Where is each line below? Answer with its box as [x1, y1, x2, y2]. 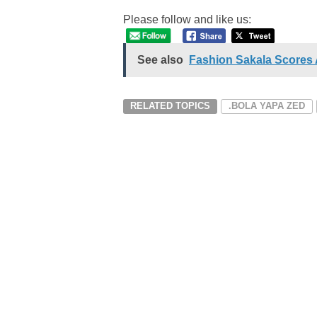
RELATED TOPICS [130, 100, 210, 111]
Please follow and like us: [123, 13, 251, 25]
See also [137, 53, 183, 66]
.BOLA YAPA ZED [229, 100, 305, 111]
